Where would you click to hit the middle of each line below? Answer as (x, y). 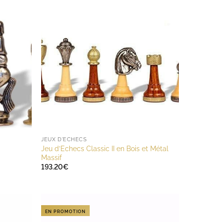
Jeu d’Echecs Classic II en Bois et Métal (105, 148)
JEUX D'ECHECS (64, 140)
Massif (52, 157)
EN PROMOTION (66, 212)
